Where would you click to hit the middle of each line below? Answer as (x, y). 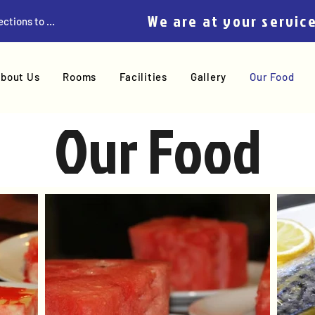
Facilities (143, 76)
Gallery (208, 76)
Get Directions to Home (51, 21)
